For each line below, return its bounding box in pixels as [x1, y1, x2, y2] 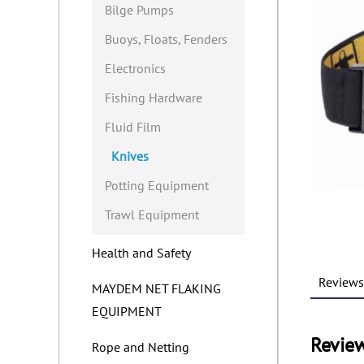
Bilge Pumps [105, 2, 174, 19]
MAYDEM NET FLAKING [92, 280, 221, 297]
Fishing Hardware [105, 89, 202, 106]
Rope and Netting [92, 339, 189, 356]
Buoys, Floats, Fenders [105, 31, 227, 48]
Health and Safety [92, 245, 191, 262]
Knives [111, 148, 149, 165]
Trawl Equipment [105, 206, 199, 223]
